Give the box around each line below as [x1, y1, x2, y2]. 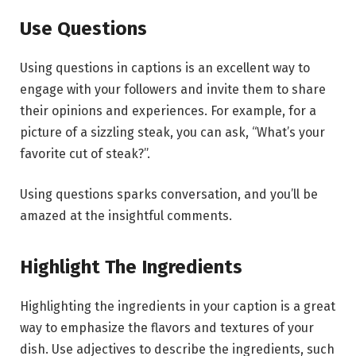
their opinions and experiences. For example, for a [20, 103, 316, 118]
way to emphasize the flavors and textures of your [20, 319, 314, 335]
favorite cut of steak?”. [20, 145, 150, 161]
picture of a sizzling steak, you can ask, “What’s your [20, 124, 325, 140]
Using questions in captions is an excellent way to [20, 60, 310, 75]
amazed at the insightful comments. [20, 208, 232, 224]
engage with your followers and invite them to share [20, 81, 326, 97]
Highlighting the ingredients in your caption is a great [20, 298, 335, 314]
